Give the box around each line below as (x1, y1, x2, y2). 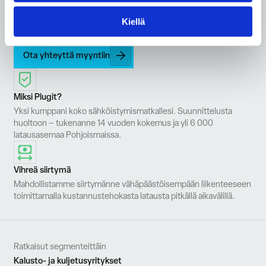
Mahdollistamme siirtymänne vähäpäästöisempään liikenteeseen (14, 178, 252, 189)
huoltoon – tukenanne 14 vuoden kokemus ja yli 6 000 (14, 117, 214, 129)
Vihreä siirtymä (14, 163, 72, 175)
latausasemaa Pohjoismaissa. (14, 129, 122, 141)
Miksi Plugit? (14, 91, 62, 103)
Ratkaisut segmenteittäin (14, 240, 107, 252)
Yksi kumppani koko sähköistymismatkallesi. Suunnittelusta (14, 105, 233, 117)
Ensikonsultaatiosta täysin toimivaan (14, 5, 148, 17)
